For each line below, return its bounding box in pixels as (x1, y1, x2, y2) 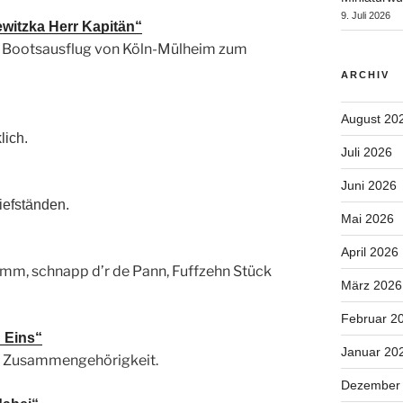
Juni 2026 (340, 178, 397, 193)
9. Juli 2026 (340, 10, 390, 22)
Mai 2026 (340, 211, 394, 227)
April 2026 (340, 245, 399, 260)
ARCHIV (340, 69, 390, 81)
